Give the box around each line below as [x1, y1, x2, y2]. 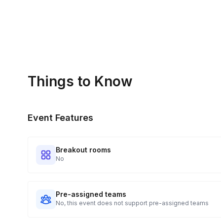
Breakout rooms [56, 146, 111, 154]
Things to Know [28, 73, 133, 90]
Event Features [28, 112, 93, 123]
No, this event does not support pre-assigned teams [56, 199, 209, 207]
